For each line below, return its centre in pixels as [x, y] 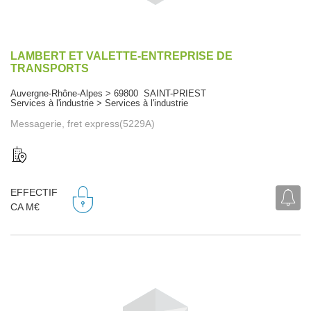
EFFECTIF [34, 193]
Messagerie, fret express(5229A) [83, 123]
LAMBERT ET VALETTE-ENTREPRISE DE [121, 56]
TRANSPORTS [50, 68]
